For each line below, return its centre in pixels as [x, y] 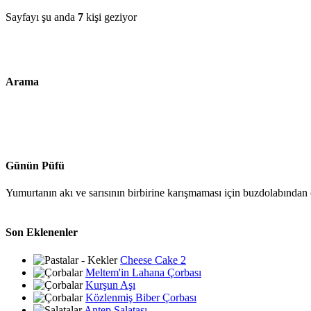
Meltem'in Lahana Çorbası [143, 272]
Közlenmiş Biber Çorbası [141, 297]
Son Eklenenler [42, 233]
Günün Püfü [35, 165]
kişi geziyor [110, 17]
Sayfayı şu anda [42, 17]
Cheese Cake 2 [153, 260]
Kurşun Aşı [110, 285]
